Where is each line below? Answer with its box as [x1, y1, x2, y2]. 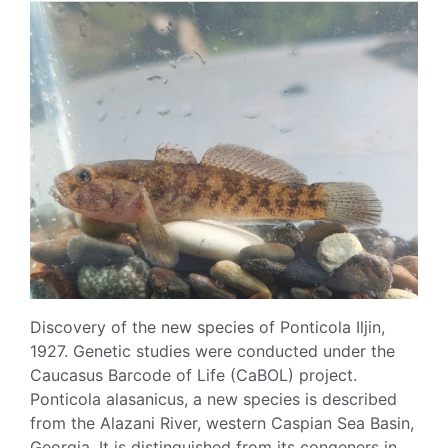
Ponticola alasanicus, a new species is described [30, 389, 397, 410]
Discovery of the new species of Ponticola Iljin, [30, 317, 385, 338]
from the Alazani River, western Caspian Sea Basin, [30, 413, 414, 434]
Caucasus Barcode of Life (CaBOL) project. [30, 365, 357, 386]
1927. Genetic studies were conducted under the [30, 341, 395, 362]
